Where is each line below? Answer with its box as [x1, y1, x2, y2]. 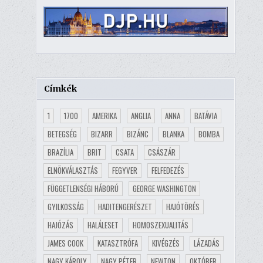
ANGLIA [130, 109, 151, 122]
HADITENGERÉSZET [97, 200, 152, 213]
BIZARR [90, 127, 113, 140]
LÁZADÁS [193, 237, 220, 249]
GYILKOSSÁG [47, 200, 84, 213]
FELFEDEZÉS [151, 164, 184, 176]
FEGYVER [112, 164, 137, 176]
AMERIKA [92, 109, 117, 122]
